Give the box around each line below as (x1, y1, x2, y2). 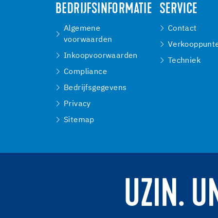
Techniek (167, 56, 200, 64)
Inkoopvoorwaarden (64, 52, 138, 59)
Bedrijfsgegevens (64, 84, 127, 91)
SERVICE (159, 2, 198, 17)
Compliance (64, 68, 107, 75)
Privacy (64, 100, 91, 108)
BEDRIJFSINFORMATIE (55, 2, 152, 17)
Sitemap (64, 116, 94, 124)
